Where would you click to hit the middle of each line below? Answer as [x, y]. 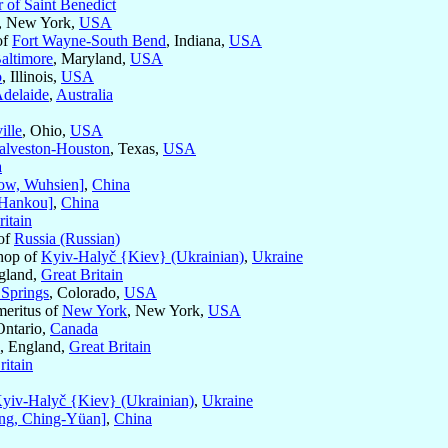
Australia [84, 95]
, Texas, [136, 149]
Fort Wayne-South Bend [89, 41]
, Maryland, [91, 59]
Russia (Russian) [67, 239]
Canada [74, 329]
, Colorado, [86, 293]
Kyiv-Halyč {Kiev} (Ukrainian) [142, 257]
